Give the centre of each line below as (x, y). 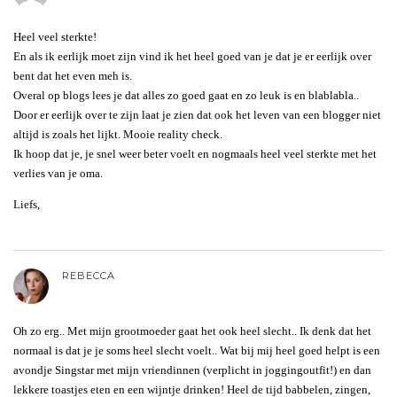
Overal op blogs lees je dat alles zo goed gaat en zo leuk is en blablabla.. (186, 95)
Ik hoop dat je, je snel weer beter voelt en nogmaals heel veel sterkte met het (195, 153)
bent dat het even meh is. (73, 75)
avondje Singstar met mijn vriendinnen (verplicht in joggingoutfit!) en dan (192, 370)
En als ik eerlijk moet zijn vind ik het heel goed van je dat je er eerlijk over (192, 56)
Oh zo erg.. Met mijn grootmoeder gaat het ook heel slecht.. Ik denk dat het (192, 331)
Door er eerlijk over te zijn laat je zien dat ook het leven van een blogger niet (197, 114)
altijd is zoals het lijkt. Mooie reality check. (118, 134)
